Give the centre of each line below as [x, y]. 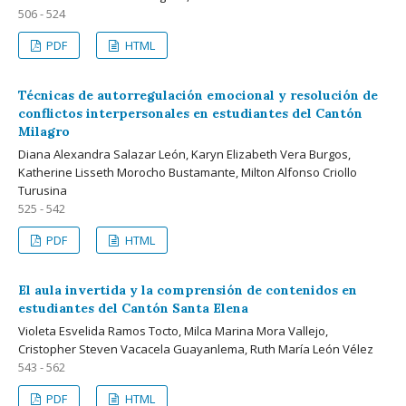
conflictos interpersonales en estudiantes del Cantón [190, 113]
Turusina [43, 190]
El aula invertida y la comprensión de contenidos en [188, 290]
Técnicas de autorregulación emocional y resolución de [198, 95]
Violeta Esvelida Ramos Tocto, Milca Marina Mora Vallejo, [173, 330]
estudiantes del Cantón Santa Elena [133, 308]
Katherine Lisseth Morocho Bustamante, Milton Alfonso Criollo [188, 172]
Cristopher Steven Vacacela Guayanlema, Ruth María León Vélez [196, 348]
